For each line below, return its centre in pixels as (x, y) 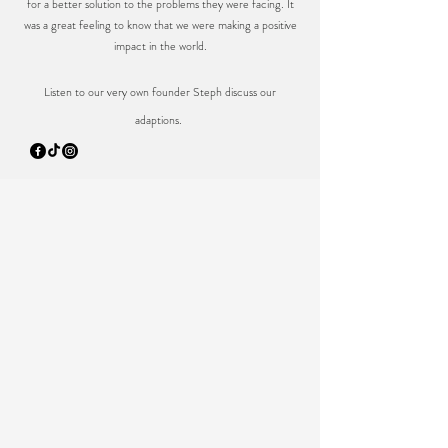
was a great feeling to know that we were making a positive (160, 25)
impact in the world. (160, 46)
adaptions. (160, 120)
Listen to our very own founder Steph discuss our (160, 92)
